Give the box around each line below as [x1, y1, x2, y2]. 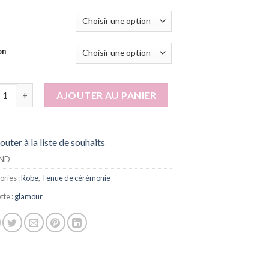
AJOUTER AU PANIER [56, 89, 157, 101]
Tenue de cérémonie [41, 172, 110, 183]
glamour [14, 191, 43, 201]
